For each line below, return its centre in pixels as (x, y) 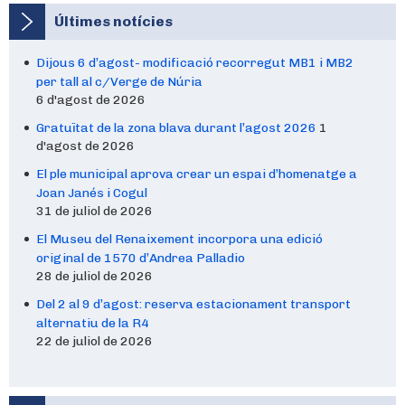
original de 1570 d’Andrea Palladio (141, 258)
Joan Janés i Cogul (92, 193)
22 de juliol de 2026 (94, 341)
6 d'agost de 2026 (91, 100)
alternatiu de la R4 (93, 323)
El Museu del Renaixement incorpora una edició (179, 239)
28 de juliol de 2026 (94, 276)
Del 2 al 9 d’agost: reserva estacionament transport (193, 304)
